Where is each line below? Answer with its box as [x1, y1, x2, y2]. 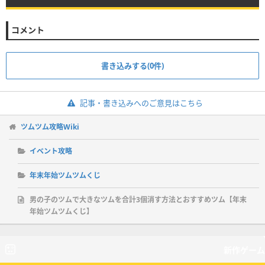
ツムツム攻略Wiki [21, 121, 79, 132]
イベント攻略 [30, 146, 72, 156]
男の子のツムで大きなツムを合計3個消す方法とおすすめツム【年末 [30, 194, 247, 205]
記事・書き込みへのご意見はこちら [79, 97, 203, 108]
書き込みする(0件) [101, 60, 164, 71]
